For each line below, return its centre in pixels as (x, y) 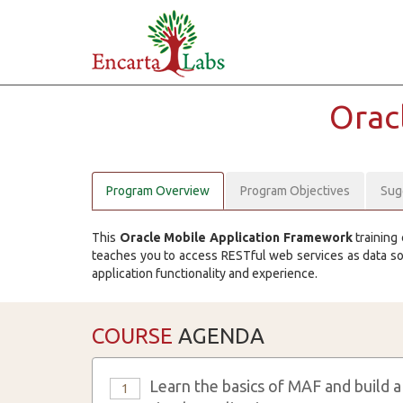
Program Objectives (295, 191)
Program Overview (158, 191)
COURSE (132, 336)
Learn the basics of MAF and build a (275, 386)
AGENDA (219, 336)
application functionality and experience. (205, 273)
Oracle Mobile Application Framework (236, 237)
